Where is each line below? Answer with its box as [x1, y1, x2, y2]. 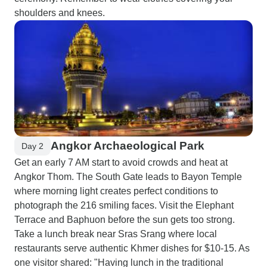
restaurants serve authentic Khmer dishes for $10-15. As [14, 243, 250, 253]
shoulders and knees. [14, 8, 105, 18]
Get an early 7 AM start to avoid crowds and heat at [14, 157, 228, 167]
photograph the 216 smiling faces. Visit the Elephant [14, 200, 234, 210]
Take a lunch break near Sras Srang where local [14, 229, 217, 239]
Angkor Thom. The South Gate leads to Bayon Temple [14, 172, 242, 182]
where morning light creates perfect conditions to [14, 186, 218, 196]
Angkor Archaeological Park [51, 139, 204, 152]
